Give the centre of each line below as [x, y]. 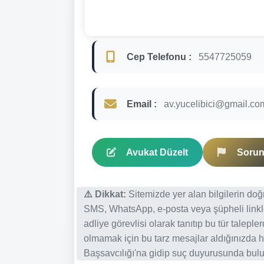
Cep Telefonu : [159, 57]
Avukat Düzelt [157, 152]
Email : [142, 104]
